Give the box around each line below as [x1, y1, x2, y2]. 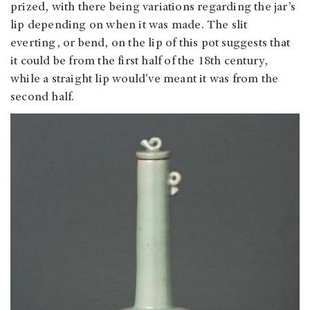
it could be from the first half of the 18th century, [10, 55, 268, 69]
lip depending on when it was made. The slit [10, 19, 248, 33]
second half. [10, 91, 75, 104]
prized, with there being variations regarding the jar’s [10, 1, 296, 15]
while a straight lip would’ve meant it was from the [10, 73, 279, 86]
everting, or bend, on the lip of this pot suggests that [10, 37, 291, 51]
